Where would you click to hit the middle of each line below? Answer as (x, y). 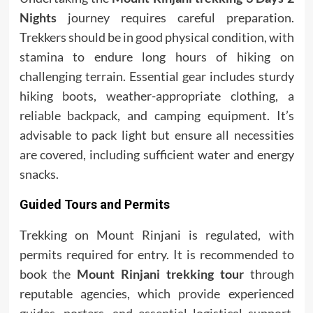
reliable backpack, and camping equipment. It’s (156, 116)
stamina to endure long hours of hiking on (156, 57)
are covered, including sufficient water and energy (156, 155)
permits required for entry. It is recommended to (156, 255)
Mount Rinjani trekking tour (160, 274)
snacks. (39, 174)
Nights (38, 18)
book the (48, 274)
